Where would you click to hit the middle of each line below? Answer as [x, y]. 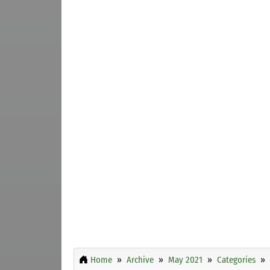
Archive [140, 259]
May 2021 [185, 259]
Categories [236, 259]
